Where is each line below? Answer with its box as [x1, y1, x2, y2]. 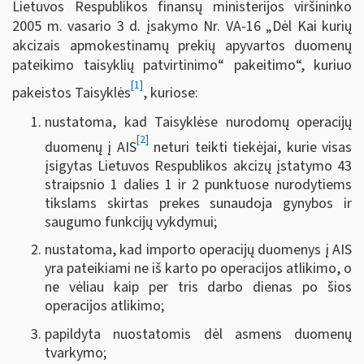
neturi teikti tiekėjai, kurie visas [148, 136, 353, 158]
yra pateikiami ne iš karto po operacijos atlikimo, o [45, 258, 352, 279]
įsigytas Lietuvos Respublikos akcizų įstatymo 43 [45, 155, 352, 176]
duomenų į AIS [45, 136, 136, 158]
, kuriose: [143, 82, 198, 103]
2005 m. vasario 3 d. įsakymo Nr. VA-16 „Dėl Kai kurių [12, 15, 352, 37]
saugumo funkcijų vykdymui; [45, 211, 217, 232]
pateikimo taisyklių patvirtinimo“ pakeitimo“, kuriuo [12, 54, 352, 76]
